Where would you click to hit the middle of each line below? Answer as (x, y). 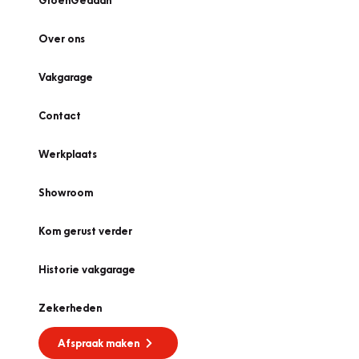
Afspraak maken (99, 343)
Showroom (66, 192)
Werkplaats (68, 154)
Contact (60, 115)
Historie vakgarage (87, 269)
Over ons (62, 38)
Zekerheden (70, 308)
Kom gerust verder (85, 231)
